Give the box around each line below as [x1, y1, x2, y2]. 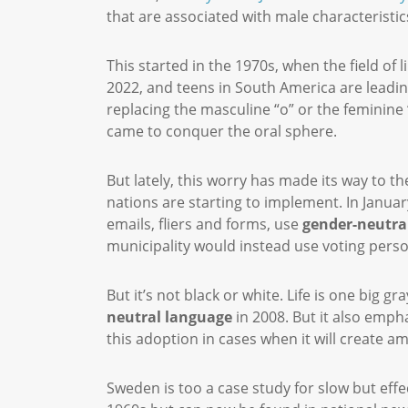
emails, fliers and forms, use [107, 214, 302, 234]
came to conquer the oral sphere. [107, 121, 341, 141]
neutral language [107, 307, 232, 327]
